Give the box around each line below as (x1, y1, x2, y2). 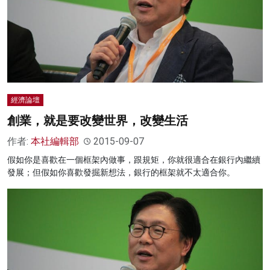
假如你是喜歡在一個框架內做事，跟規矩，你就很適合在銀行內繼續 (7, 155, 260, 165)
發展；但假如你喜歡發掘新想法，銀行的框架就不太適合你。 (7, 168, 235, 178)
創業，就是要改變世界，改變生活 (7, 113, 188, 128)
